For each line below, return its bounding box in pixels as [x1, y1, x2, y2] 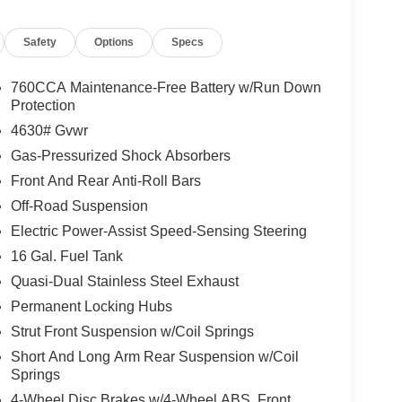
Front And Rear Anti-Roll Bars [10, 172, 201, 188]
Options [94, 35, 135, 48]
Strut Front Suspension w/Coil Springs [10, 323, 254, 339]
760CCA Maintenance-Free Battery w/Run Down [10, 79, 321, 95]
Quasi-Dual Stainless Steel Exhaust [10, 273, 239, 289]
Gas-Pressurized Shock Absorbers [10, 147, 231, 163]
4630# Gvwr [10, 122, 88, 138]
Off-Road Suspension [10, 197, 148, 214]
